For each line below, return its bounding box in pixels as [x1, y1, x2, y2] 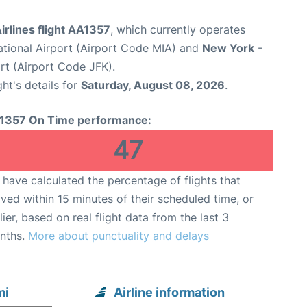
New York [202, 41, 254, 55]
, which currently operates [110, 23, 245, 36]
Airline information [114, 285, 225, 299]
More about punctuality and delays [27, 229, 209, 243]
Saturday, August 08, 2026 [81, 78, 225, 92]
